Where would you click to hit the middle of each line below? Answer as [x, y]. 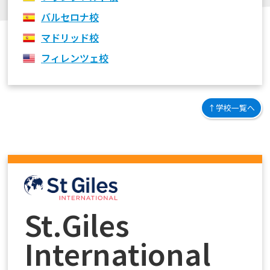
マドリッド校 [70, 37]
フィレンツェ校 [75, 58]
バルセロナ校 [70, 17]
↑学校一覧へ [231, 107]
